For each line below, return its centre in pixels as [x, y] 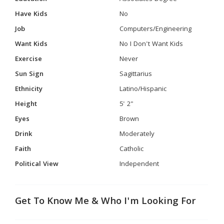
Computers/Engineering [155, 29]
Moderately [137, 134]
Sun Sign [29, 74]
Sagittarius [136, 74]
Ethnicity [29, 89]
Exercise [28, 59]
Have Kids [31, 14]
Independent [139, 164]
